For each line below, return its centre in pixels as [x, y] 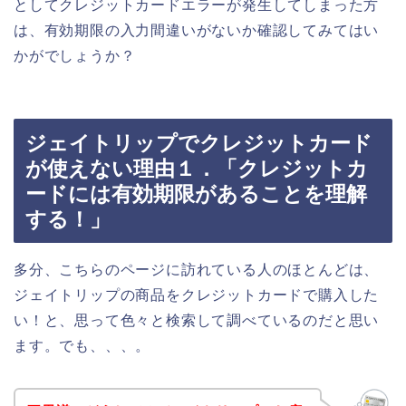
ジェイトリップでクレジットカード [199, 143]
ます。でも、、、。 [82, 345]
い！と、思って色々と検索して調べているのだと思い [197, 320]
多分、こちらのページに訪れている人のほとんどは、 [197, 269]
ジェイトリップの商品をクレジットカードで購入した [197, 295]
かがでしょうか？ [75, 56]
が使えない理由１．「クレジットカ [197, 168]
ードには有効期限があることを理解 [196, 193]
